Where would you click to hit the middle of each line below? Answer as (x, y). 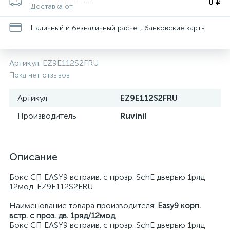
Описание (33, 157)
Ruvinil (133, 116)
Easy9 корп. (179, 206)
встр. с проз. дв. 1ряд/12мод (62, 215)
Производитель (47, 116)
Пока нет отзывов (40, 75)
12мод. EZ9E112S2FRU (51, 187)
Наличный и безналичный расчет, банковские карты (118, 28)
